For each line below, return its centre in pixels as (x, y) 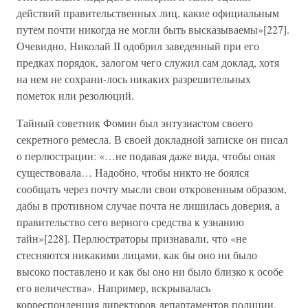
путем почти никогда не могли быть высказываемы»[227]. (153, 29)
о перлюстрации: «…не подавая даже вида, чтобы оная (146, 156)
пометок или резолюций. (75, 95)
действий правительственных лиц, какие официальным (148, 13)
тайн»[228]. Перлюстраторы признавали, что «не (132, 238)
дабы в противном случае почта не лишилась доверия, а (148, 205)
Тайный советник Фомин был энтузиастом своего (135, 123)
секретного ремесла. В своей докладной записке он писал (152, 139)
